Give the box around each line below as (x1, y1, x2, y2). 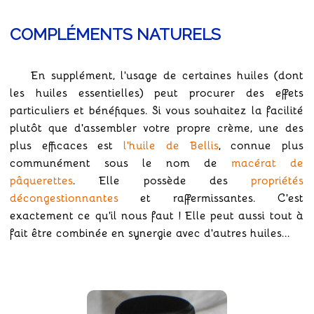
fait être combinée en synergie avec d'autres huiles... (10, 224, 290, 241)
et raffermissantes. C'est (118, 189, 303, 206)
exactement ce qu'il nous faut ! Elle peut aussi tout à (10, 207, 303, 224)
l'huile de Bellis (123, 137, 219, 153)
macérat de (231, 154, 303, 171)
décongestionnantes (10, 189, 118, 206)
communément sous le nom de (10, 154, 231, 171)
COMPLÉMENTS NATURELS (10, 25, 221, 44)
